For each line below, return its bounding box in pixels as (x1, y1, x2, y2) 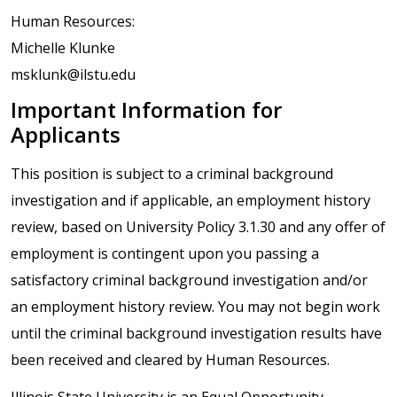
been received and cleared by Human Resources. (11, 350, 330, 370)
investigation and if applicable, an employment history (11, 191, 370, 211)
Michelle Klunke (11, 38, 115, 58)
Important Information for (11, 95, 282, 125)
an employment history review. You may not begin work (11, 297, 380, 317)
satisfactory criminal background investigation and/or (11, 270, 368, 291)
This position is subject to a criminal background (11, 164, 333, 184)
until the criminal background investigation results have (11, 323, 382, 344)
